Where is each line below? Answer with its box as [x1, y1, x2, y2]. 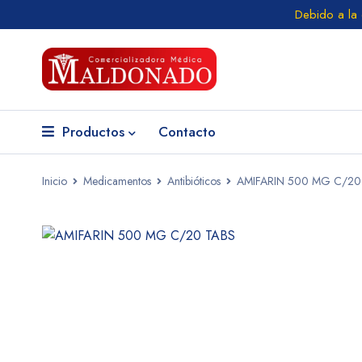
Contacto [158, 122, 216, 141]
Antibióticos [167, 173, 221, 189]
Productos [62, 122, 124, 141]
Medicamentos [83, 173, 151, 189]
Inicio [42, 173, 67, 189]
